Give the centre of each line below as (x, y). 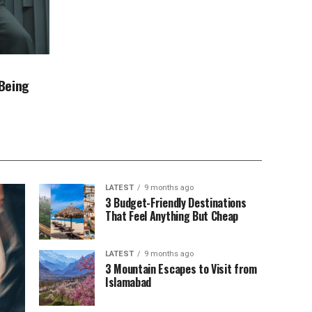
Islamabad (128, 282)
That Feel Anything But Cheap (172, 216)
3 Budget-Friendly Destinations (176, 203)
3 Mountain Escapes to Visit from (181, 269)
